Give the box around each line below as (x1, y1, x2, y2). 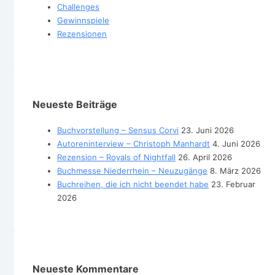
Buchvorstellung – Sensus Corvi (57, 125, 179, 136)
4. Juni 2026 (212, 139, 260, 149)
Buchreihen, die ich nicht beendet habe (57, 179, 209, 190)
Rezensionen (57, 28, 107, 39)
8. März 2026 (210, 166, 261, 176)
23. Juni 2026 (181, 125, 234, 136)
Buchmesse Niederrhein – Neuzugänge (57, 166, 207, 176)
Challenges (57, 1, 99, 12)
